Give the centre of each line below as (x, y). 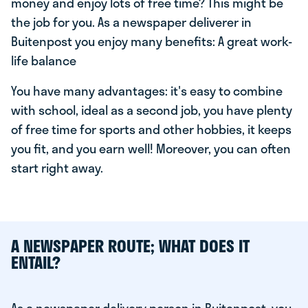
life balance (44, 60)
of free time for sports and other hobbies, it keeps (151, 129)
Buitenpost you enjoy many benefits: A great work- (152, 41)
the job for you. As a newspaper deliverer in (131, 22)
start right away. (57, 168)
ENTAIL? (36, 262)
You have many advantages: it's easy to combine (147, 91)
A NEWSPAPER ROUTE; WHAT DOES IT (130, 246)
